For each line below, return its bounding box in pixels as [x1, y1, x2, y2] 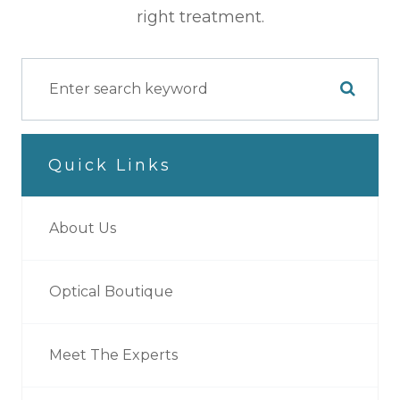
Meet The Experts [49, 346, 178, 363]
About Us [49, 219, 116, 237]
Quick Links [48, 154, 171, 175]
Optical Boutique [49, 282, 173, 300]
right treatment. [136, 6, 264, 27]
